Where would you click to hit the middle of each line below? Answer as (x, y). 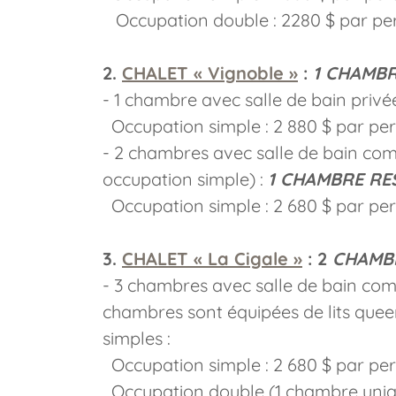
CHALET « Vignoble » (210, 73)
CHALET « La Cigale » (212, 259)
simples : (139, 338)
